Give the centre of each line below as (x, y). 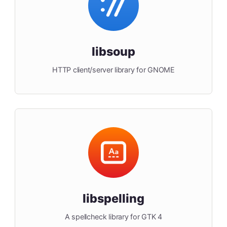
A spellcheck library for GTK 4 (113, 217)
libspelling (113, 199)
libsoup (113, 52)
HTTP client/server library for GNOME (113, 70)
